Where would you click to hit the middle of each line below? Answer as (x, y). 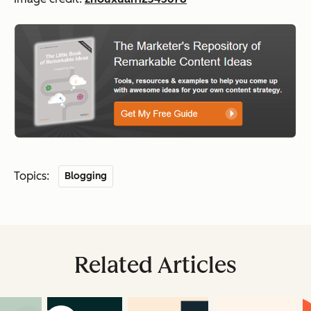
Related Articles (155, 265)
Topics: (32, 176)
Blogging (86, 176)
